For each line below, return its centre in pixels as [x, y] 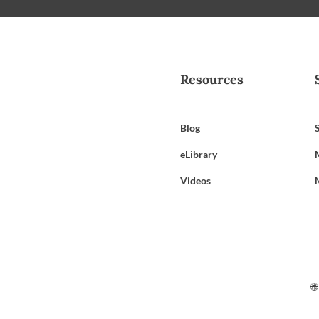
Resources [212, 79]
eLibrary [199, 154]
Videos [196, 180]
